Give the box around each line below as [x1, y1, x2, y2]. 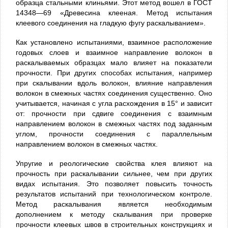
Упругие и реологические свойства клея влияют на [16, 159, 212, 167]
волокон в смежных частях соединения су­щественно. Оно [16, 89, 212, 97]
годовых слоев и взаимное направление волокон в [16, 48, 212, 56]
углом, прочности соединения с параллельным [16, 129, 212, 138]
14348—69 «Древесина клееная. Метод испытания [16, 8, 212, 17]
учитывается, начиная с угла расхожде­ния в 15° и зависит [16, 99, 212, 107]
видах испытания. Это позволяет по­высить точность [16, 179, 212, 188]
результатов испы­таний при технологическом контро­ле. [16, 189, 212, 198]
